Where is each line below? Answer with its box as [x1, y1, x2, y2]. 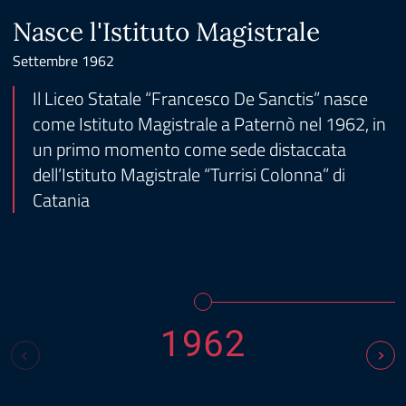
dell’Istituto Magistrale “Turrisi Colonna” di [33, 160, 345, 188]
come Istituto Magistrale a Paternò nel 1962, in [33, 110, 386, 138]
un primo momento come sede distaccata [33, 135, 346, 163]
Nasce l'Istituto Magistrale [13, 15, 320, 48]
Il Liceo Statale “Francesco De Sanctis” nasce [33, 84, 368, 112]
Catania [33, 186, 90, 214]
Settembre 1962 [13, 50, 114, 72]
